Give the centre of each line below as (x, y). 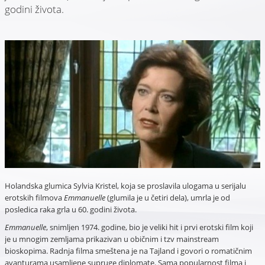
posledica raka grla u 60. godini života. (70, 209)
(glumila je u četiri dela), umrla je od (167, 198)
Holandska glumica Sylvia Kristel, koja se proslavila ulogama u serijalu (125, 186)
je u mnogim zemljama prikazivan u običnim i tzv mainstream (112, 239)
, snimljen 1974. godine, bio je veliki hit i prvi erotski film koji (149, 227)
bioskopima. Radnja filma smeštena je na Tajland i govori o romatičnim (128, 251)
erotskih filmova (34, 198)
